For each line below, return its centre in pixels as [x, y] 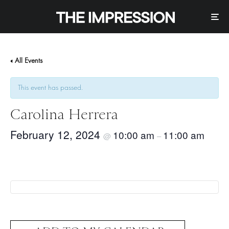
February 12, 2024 [57, 135]
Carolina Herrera [64, 114]
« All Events [26, 61]
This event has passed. [50, 88]
